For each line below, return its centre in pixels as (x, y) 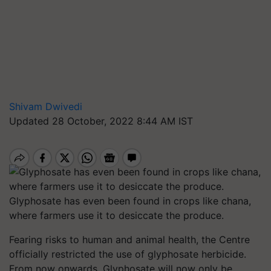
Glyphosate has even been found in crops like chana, (130, 201)
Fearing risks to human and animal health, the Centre (129, 240)
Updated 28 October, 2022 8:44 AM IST (101, 121)
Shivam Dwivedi (46, 106)
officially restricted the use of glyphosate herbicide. (128, 254)
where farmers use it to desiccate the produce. (116, 215)
